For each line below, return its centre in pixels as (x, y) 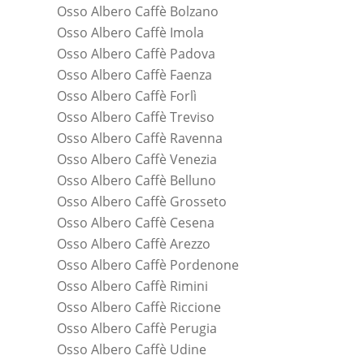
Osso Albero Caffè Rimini (132, 286)
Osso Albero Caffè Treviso (136, 117)
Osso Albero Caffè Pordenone (148, 265)
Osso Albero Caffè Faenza (134, 75)
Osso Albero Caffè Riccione (139, 308)
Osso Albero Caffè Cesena (136, 223)
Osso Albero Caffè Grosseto (142, 202)
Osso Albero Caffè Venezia (137, 160)
